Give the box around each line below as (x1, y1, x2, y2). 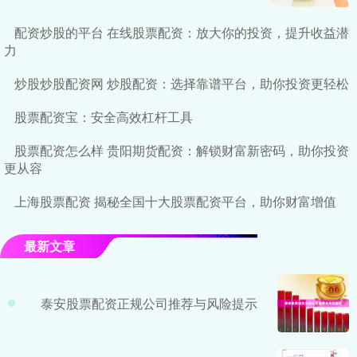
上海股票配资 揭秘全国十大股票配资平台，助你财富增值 (14, 192, 336, 211)
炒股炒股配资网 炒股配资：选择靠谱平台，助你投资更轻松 (14, 74, 349, 93)
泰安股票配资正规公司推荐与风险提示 (41, 293, 257, 312)
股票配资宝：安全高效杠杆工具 (14, 108, 193, 127)
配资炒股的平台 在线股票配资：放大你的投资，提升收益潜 (14, 23, 349, 42)
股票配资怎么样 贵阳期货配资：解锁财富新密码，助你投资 (14, 141, 349, 160)
